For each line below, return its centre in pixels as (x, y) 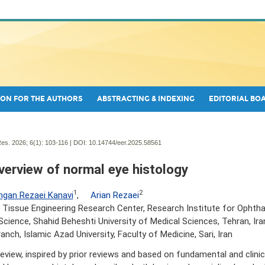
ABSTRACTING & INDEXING (146, 98)
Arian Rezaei (114, 195)
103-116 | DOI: (66, 142)
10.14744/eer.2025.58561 (125, 142)
